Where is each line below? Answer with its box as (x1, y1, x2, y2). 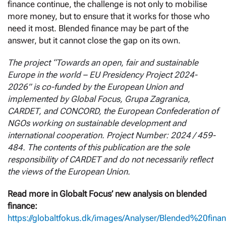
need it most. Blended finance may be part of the (8, 23, 189, 34)
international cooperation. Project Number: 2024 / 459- (8, 130, 215, 141)
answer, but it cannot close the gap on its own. (8, 35, 181, 46)
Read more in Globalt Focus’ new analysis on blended (8, 189, 207, 199)
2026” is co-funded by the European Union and (8, 82, 183, 92)
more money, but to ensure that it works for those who (8, 11, 210, 22)
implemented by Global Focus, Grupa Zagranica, (8, 94, 190, 104)
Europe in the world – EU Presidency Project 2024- (8, 70, 197, 80)
